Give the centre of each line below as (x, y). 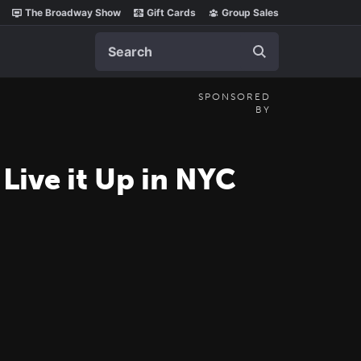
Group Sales (250, 12)
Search (115, 40)
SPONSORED (234, 97)
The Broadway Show (73, 12)
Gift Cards (171, 12)
